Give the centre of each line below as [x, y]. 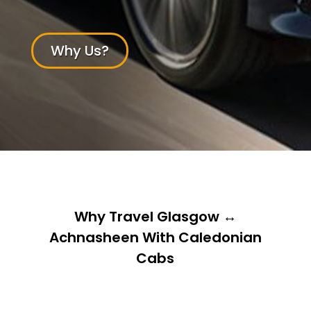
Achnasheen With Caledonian [155, 237]
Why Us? [79, 51]
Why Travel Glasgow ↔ [155, 217]
